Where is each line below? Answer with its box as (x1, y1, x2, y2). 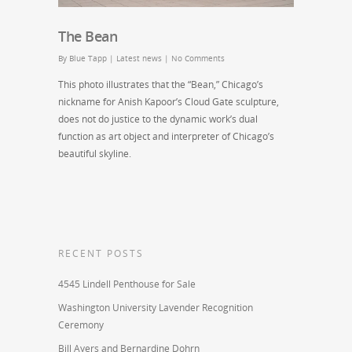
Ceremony (58, 318, 104, 332)
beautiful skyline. (58, 147, 131, 161)
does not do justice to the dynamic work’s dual (58, 112, 258, 126)
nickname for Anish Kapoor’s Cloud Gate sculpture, (58, 95, 279, 109)
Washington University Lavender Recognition (58, 301, 253, 315)
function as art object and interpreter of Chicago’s (58, 130, 274, 144)
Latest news (116, 53, 162, 64)
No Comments (171, 53, 225, 64)
